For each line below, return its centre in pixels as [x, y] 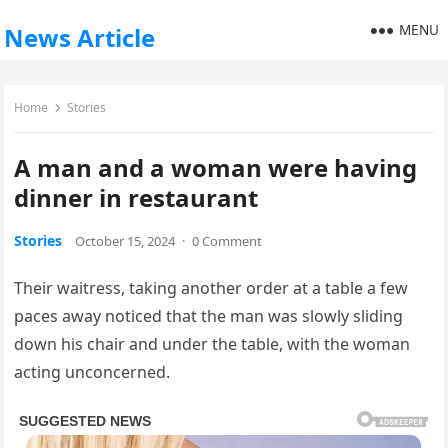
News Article [80, 37]
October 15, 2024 [125, 241]
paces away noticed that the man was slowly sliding [209, 316]
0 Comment [227, 241]
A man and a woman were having [216, 167]
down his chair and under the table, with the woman [212, 344]
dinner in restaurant [136, 197]
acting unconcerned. [92, 372]
